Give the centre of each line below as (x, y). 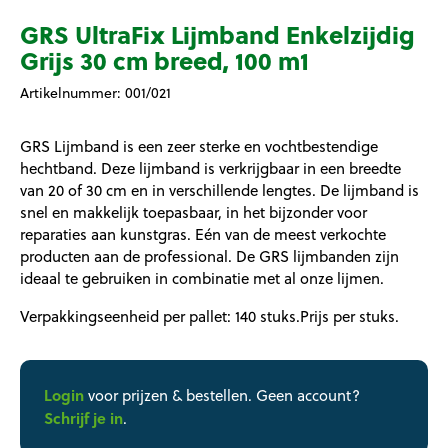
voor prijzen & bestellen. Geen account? (222, 396)
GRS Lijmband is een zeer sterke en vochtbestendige (199, 147)
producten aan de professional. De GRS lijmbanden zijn (209, 257)
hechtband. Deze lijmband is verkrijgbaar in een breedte (210, 169)
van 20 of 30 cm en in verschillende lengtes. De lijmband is (219, 191)
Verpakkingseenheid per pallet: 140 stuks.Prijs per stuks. (209, 317)
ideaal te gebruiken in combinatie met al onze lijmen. (202, 279)
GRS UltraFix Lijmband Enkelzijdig (217, 35)
